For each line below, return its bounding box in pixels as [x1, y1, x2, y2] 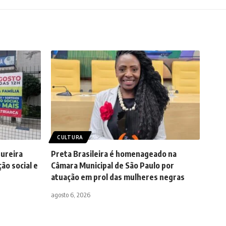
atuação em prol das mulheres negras [51, 172, 185, 182]
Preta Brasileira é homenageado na [51, 149, 177, 159]
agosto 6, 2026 [51, 191, 90, 199]
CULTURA [57, 134, 83, 140]
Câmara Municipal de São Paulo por [51, 160, 174, 171]
